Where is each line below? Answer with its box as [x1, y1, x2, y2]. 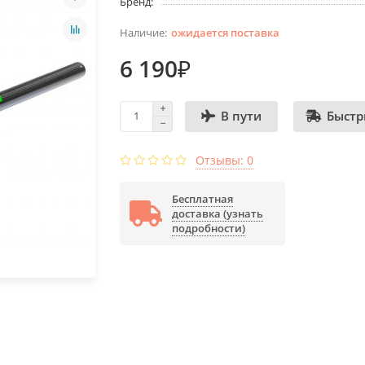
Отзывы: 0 [196, 152, 254, 168]
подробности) [172, 220, 246, 235]
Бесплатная [172, 191, 234, 206]
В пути [221, 108, 262, 125]
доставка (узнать [172, 205, 264, 221]
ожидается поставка [171, 24, 280, 40]
